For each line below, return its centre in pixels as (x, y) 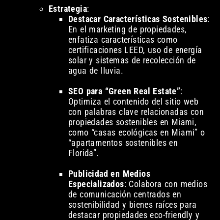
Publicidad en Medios (109, 174)
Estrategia (68, 9)
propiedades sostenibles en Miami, (132, 122)
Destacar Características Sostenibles (138, 19)
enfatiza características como (123, 40)
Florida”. (83, 153)
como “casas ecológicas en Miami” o (137, 133)
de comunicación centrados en (125, 194)
